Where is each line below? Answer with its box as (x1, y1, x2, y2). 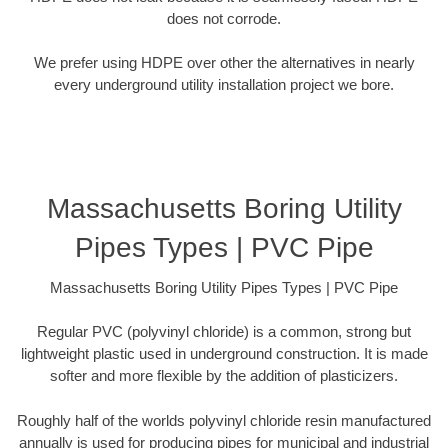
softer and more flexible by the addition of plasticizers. (50, 367, 398, 385)
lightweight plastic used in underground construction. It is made (20, 345, 428, 363)
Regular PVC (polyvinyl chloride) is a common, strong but (37, 323, 411, 341)
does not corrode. (167, 9, 281, 27)
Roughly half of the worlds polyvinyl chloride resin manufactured (17, 411, 431, 429)
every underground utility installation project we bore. (54, 76, 394, 94)
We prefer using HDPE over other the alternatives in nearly (33, 54, 415, 72)
